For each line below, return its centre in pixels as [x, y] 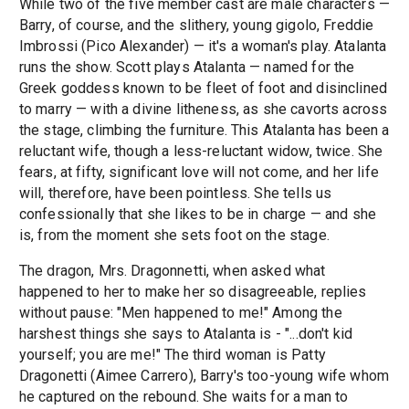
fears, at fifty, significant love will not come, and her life [199, 173]
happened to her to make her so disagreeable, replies [193, 292]
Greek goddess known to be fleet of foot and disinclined [203, 89]
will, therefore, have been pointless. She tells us [175, 194]
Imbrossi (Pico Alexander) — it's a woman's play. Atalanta [203, 47]
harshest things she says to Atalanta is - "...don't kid [186, 334]
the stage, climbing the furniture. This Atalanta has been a [204, 131]
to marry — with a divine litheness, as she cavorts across [203, 110]
